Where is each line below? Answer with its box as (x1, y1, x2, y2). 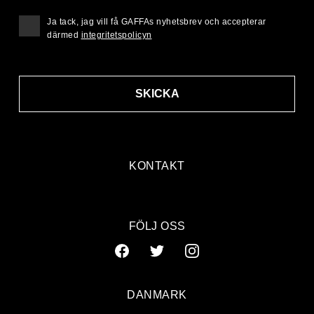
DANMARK (127, 289, 187, 301)
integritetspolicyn (81, 30, 152, 40)
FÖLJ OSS (128, 220, 186, 232)
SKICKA (135, 88, 179, 100)
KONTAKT (129, 160, 185, 172)
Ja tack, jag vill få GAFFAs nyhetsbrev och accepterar (47, 17, 266, 27)
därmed (47, 30, 81, 40)
